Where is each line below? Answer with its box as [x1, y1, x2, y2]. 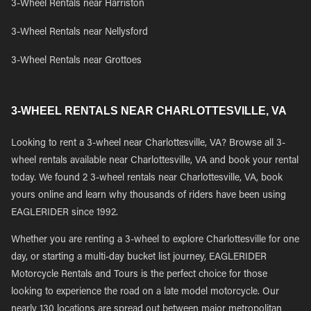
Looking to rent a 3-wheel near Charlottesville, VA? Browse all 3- [11, 139, 285, 149]
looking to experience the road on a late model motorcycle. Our [11, 287, 279, 297]
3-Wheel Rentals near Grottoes [11, 56, 142, 66]
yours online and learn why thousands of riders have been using [11, 191, 286, 201]
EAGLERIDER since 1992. [11, 208, 118, 218]
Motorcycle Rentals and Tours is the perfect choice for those [11, 270, 267, 280]
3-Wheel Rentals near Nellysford [11, 28, 148, 37]
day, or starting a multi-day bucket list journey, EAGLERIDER [11, 253, 267, 262]
